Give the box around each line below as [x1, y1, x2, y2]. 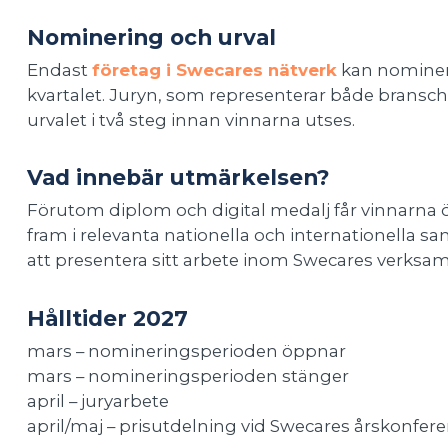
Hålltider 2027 [26, 304, 194, 331]
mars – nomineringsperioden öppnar [26, 340, 346, 361]
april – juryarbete [26, 390, 169, 411]
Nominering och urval [26, 24, 276, 51]
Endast [26, 60, 92, 81]
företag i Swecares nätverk [91, 60, 337, 81]
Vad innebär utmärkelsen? [26, 164, 330, 191]
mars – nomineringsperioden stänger [26, 365, 349, 386]
